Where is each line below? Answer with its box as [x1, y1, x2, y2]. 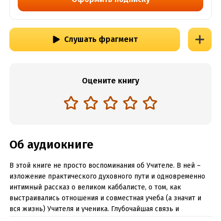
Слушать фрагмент [64, 35, 138, 44]
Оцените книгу [82, 76, 139, 85]
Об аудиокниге [9, 138, 93, 151]
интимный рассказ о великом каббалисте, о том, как [9, 183, 181, 191]
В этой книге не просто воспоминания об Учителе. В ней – [9, 161, 201, 170]
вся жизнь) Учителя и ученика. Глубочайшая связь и [9, 205, 179, 213]
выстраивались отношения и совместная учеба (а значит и [9, 194, 201, 202]
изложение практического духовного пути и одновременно [9, 172, 205, 181]
